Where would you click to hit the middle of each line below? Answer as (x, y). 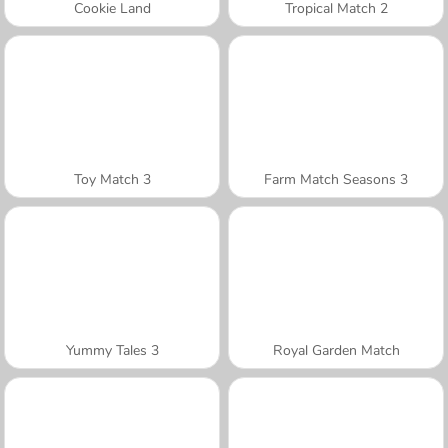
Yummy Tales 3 (112, 350)
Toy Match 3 (112, 179)
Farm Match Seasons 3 (336, 179)
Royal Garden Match (336, 350)
